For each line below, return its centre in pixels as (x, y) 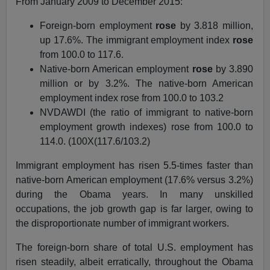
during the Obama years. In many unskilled (134, 194)
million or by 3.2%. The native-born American (146, 83)
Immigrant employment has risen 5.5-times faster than (134, 165)
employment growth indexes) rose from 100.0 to (146, 127)
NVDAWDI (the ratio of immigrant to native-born (146, 112)
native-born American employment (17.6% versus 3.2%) (134, 180)
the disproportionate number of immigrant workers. (123, 223)
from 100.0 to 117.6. (82, 54)
